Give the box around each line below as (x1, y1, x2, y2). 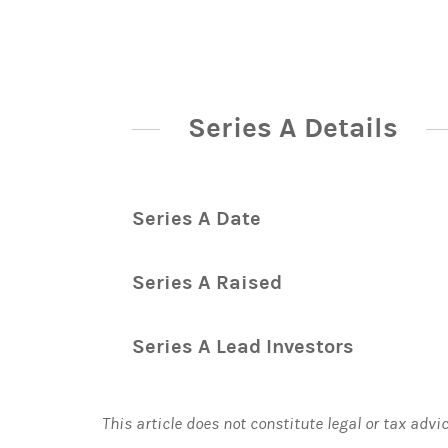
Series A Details (188, 111, 398, 145)
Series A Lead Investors (132, 334, 354, 358)
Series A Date (132, 206, 261, 230)
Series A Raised (132, 270, 282, 294)
